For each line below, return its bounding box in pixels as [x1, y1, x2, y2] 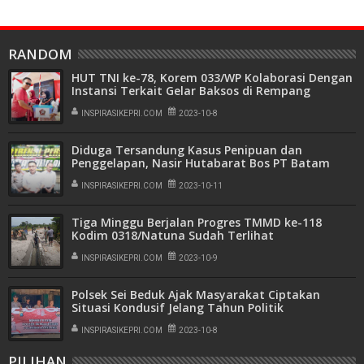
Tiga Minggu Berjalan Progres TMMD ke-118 [71, 214, 322, 231]
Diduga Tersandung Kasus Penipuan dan [71, 142, 302, 158]
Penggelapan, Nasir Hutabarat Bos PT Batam [71, 155, 330, 171]
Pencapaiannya [71, 240, 158, 257]
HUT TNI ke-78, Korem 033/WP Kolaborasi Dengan [71, 70, 353, 86]
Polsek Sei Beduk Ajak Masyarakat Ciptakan [71, 287, 320, 303]
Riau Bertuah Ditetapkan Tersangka [71, 168, 279, 184]
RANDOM [8, 45, 72, 64]
